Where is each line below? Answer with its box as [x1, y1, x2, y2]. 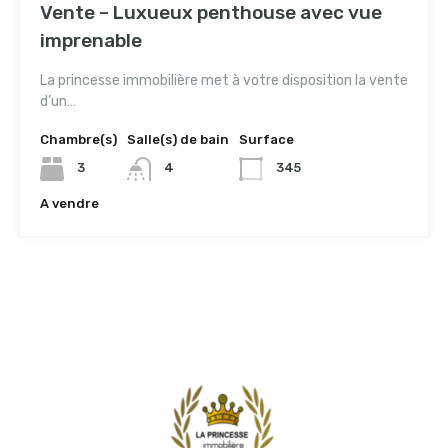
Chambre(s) [40, 132, 117, 148]
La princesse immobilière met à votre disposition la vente [40, 72, 408, 90]
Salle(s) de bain [127, 132, 229, 148]
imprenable [40, 29, 142, 53]
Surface [239, 132, 294, 148]
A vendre [40, 196, 99, 212]
